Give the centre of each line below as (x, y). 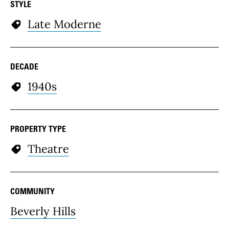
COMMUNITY (32, 191)
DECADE (24, 67)
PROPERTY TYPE (38, 129)
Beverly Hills (43, 211)
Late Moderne (64, 24)
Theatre (48, 149)
